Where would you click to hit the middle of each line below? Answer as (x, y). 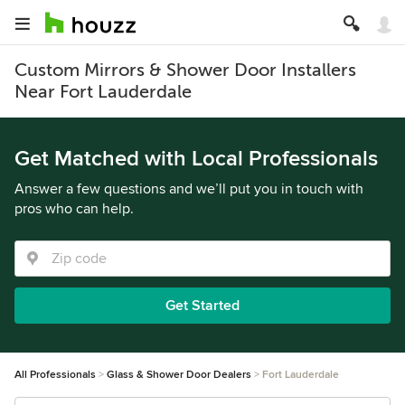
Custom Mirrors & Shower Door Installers (185, 70)
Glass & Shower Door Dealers (179, 375)
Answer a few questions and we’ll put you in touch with (189, 189)
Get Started (202, 306)
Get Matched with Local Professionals (196, 159)
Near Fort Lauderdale (103, 92)
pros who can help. (74, 209)
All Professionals (55, 375)
